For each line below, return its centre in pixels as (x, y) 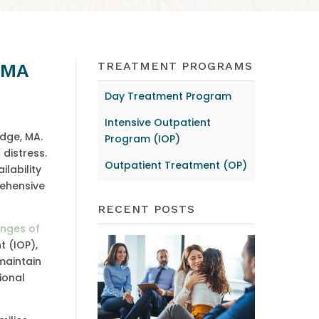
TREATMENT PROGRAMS (175, 66)
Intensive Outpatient (157, 123)
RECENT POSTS (146, 209)
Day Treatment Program (168, 96)
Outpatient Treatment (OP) (176, 166)
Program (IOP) (142, 139)
